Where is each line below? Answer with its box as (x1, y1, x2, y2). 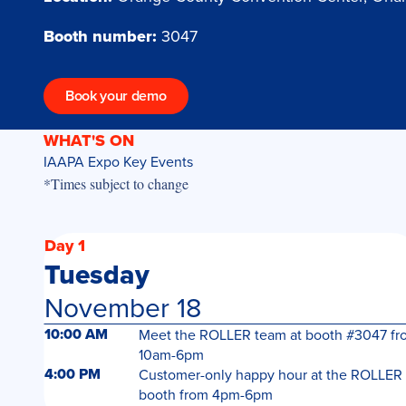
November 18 (43, 288, 201, 326)
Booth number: (43, 24, 157, 48)
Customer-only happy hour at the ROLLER (138, 364, 402, 384)
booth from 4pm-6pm (138, 384, 273, 404)
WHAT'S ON (43, 129, 134, 152)
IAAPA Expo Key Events (43, 151, 193, 171)
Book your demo (65, 85, 167, 106)
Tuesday (43, 255, 150, 295)
